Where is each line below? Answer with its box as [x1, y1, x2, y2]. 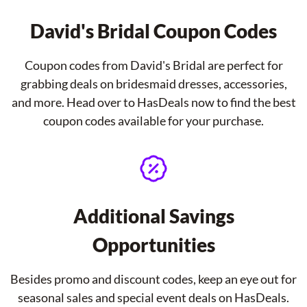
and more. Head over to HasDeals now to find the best [11, 95, 296, 110]
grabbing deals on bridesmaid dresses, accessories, [20, 76, 287, 91]
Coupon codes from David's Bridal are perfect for [24, 58, 283, 73]
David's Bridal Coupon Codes [30, 19, 277, 42]
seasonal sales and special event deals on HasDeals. [18, 290, 289, 305]
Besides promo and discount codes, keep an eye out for [10, 271, 297, 286]
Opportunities [92, 233, 215, 256]
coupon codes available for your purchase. [43, 113, 264, 128]
